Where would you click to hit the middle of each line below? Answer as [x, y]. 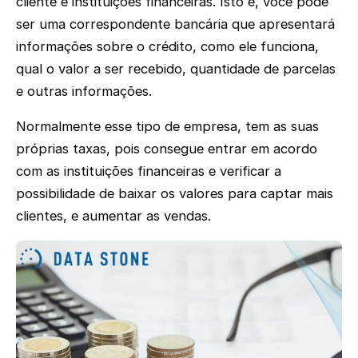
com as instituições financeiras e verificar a [149, 171]
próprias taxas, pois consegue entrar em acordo [167, 149]
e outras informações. [84, 91]
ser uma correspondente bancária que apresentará [175, 24]
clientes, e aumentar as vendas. [113, 216]
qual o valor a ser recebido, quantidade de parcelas [176, 68]
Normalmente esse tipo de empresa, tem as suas [167, 127]
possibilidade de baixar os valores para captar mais [175, 194]
